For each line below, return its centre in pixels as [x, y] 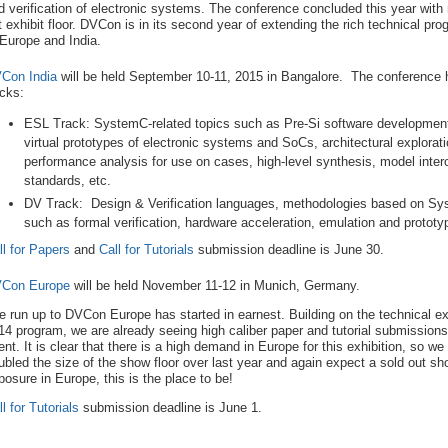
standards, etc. [67, 181]
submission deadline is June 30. [291, 250]
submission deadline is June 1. [170, 408]
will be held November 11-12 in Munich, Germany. [215, 286]
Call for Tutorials [146, 250]
